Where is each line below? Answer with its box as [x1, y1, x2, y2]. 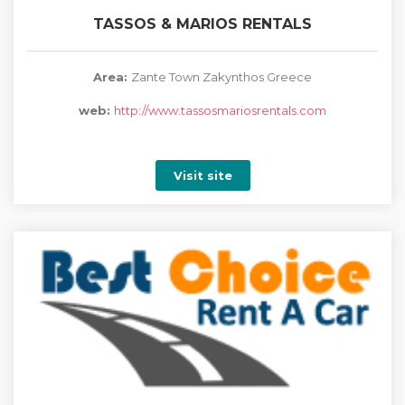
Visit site [173, 168, 232, 183]
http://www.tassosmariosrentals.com [114, 103, 326, 118]
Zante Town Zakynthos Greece [131, 70, 312, 84]
